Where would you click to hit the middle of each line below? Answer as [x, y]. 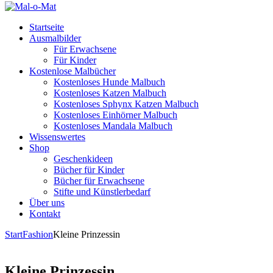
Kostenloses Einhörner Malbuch [115, 115]
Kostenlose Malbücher [73, 71]
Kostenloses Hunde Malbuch [109, 82]
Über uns [47, 203]
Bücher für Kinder [89, 170]
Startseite [47, 27]
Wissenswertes [57, 137]
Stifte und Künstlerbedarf [102, 192]
